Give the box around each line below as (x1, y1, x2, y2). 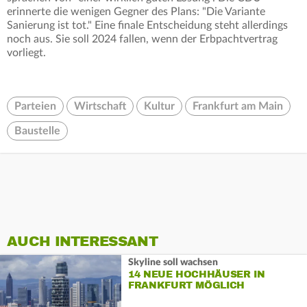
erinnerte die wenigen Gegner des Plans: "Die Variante (7, 6, 265, 18)
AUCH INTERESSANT (7, 233, 158, 251)
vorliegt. (7, 47, 46, 59)
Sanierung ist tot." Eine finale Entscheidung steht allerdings (7, 20, 288, 32)
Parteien (14, 101, 56, 112)
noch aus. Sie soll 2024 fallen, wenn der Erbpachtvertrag (7, 34, 278, 45)
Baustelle (14, 125, 60, 137)
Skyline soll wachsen (127, 257, 218, 267)
